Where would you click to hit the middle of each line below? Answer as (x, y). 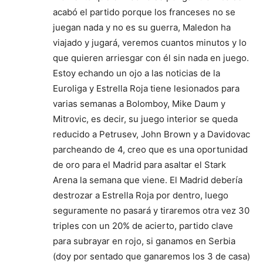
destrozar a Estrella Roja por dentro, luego (141, 195)
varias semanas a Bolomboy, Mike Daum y (139, 104)
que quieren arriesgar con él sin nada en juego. (151, 58)
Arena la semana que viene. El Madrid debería (148, 180)
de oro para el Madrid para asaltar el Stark (139, 165)
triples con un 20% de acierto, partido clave (143, 226)
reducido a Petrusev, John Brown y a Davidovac (151, 134)
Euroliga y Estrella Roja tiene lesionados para (146, 88)
